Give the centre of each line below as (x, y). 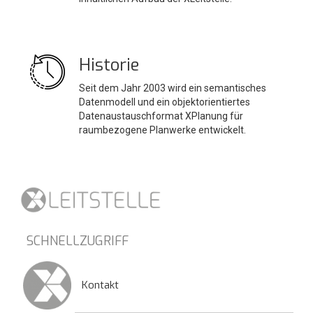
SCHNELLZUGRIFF (78, 241)
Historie (109, 65)
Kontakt (100, 285)
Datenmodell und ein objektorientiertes (165, 102)
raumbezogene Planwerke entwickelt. (162, 130)
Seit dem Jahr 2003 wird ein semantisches (173, 88)
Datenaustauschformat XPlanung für (161, 116)
